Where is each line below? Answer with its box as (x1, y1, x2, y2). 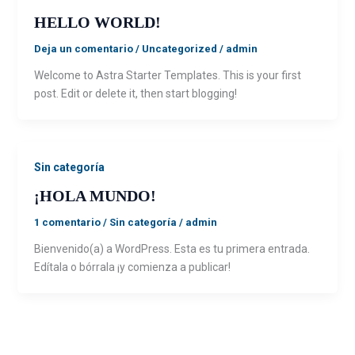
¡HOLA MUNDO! (33, 186, 156, 204)
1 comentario (33, 216, 101, 228)
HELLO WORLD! (33, 13, 161, 31)
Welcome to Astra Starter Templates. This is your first (33, 68, 301, 82)
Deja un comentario (33, 42, 133, 55)
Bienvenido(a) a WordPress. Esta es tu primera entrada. (33, 242, 310, 255)
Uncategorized (141, 42, 217, 55)
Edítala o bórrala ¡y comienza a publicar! (33, 260, 231, 273)
